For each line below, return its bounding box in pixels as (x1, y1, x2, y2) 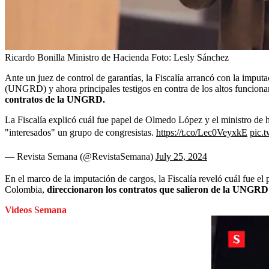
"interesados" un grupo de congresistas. (5, 127, 156, 138)
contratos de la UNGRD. (5, 94, 105, 104)
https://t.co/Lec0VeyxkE (156, 127, 247, 138)
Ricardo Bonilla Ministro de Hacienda (5, 52, 149, 62)
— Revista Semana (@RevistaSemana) (5, 151, 156, 162)
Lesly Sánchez (174, 52, 229, 62)
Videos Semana (5, 205, 67, 215)
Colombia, (5, 184, 44, 195)
